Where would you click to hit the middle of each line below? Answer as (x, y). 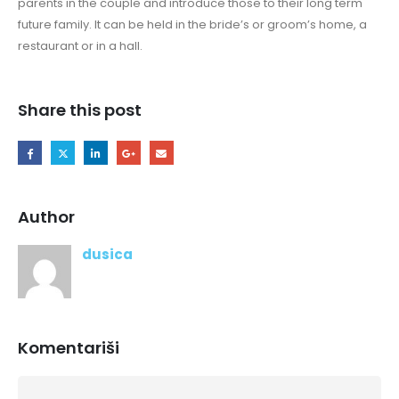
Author (46, 217)
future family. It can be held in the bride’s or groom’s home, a (192, 25)
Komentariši (69, 347)
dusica (107, 255)
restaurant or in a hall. (80, 46)
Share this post (80, 110)
